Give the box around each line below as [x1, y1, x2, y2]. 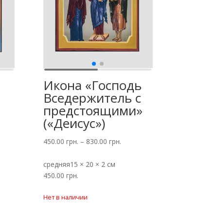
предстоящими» [43, 102, 143, 120]
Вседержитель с [43, 89, 142, 107]
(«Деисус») [43, 114, 106, 132]
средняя [43, 160, 71, 169]
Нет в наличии [43, 193, 88, 202]
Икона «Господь [43, 76, 142, 94]
